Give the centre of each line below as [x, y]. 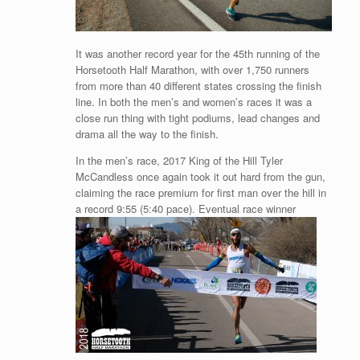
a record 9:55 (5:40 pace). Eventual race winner [185, 209]
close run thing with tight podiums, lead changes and [197, 118]
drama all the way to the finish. [147, 134]
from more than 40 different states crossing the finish [198, 86]
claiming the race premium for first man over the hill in [200, 193]
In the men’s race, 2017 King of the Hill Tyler [179, 161]
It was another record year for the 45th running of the [197, 54]
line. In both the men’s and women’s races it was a [193, 102]
